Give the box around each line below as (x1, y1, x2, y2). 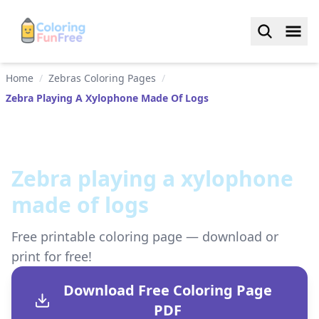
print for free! (11, 248, 92, 265)
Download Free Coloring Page (63, 281, 273, 300)
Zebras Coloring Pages (48, 71, 156, 85)
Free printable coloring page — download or (11, 228, 278, 245)
